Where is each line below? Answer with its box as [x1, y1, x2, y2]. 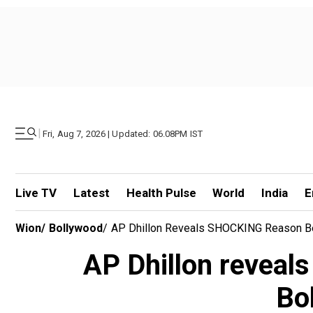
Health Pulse [126, 186, 196, 200]
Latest [73, 186, 110, 200]
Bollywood [49, 221, 103, 235]
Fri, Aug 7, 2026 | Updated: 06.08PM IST [43, 128, 203, 139]
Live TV [15, 186, 57, 200]
